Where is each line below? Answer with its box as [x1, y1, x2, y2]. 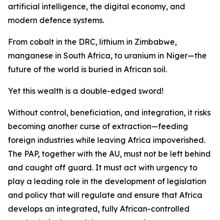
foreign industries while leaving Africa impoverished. [8, 135, 205, 145]
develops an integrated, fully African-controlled [8, 204, 190, 214]
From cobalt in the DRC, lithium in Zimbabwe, [8, 37, 177, 47]
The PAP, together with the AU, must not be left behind [8, 149, 211, 159]
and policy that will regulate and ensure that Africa [8, 190, 202, 200]
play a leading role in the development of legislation [8, 176, 206, 186]
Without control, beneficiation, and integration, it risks [8, 108, 211, 117]
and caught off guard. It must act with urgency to [8, 163, 197, 172]
